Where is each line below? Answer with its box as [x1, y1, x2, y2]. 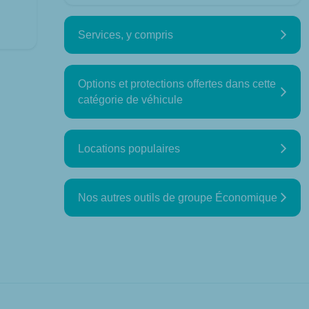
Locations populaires [77, 143, 180, 154]
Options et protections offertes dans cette [77, 78, 276, 90]
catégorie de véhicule [77, 94, 183, 106]
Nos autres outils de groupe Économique [77, 192, 277, 203]
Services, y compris [77, 29, 173, 41]
